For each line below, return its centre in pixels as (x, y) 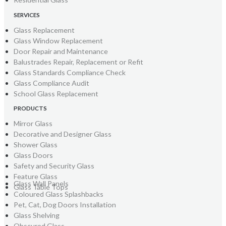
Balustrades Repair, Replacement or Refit (78, 62)
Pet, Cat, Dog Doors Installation (65, 204)
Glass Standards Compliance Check (69, 72)
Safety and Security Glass (54, 166)
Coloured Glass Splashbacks (58, 194)
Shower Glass (35, 145)
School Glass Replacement (56, 93)
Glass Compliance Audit (51, 83)
